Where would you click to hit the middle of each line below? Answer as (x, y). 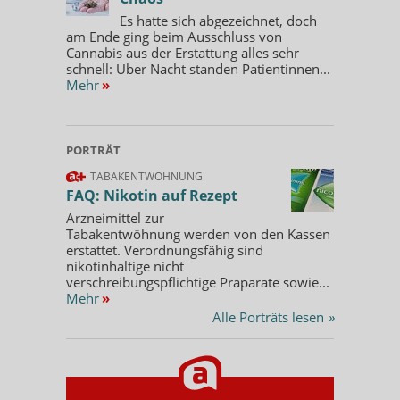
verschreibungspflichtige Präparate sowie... (198, 282)
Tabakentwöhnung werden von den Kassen (198, 233)
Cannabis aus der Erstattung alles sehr (183, 52)
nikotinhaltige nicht (125, 266)
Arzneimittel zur (115, 217)
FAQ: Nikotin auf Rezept (152, 195)
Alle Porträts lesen (270, 317)
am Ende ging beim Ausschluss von (174, 36)
